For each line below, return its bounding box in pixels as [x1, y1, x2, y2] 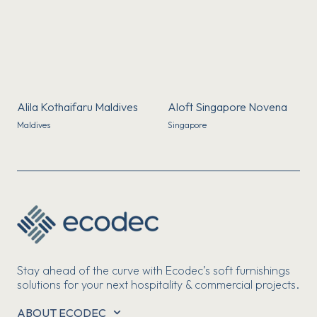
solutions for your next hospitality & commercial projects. [17, 277, 299, 292]
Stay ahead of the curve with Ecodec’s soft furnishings [17, 263, 290, 277]
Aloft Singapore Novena [167, 99, 287, 114]
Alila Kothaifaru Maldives [17, 99, 138, 114]
